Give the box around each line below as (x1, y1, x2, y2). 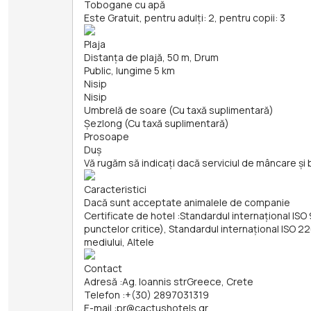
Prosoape (84, 130, 129, 144)
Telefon (84, 288, 120, 302)
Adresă (84, 275, 117, 289)
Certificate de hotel (84, 209, 175, 223)
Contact (84, 262, 122, 276)
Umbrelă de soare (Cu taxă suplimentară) (84, 103, 274, 117)
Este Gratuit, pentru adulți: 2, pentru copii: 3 (84, 11, 285, 25)
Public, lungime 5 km (84, 64, 175, 78)
